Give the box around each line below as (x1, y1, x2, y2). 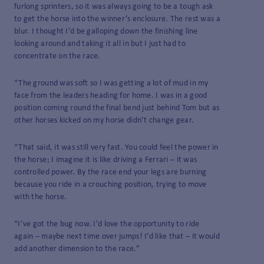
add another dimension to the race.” (14, 244, 140, 253)
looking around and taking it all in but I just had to (14, 39, 186, 48)
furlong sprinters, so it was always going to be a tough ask (14, 2, 213, 11)
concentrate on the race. (14, 51, 101, 61)
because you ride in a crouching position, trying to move (14, 180, 207, 189)
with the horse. (14, 192, 67, 202)
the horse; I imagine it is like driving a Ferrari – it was (14, 155, 197, 164)
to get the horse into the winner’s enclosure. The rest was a (14, 14, 220, 24)
